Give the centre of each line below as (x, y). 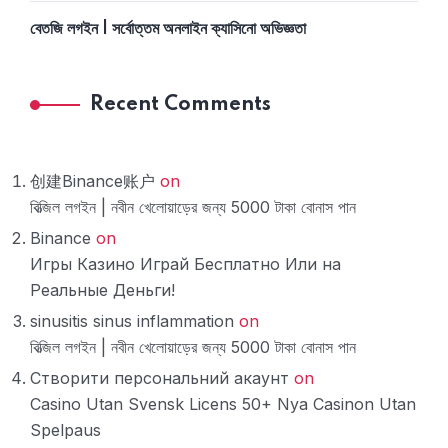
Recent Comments (180, 105)
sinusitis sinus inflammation (132, 321)
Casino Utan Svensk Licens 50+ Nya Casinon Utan (223, 404)
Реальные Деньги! (102, 290)
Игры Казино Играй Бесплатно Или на (185, 264)
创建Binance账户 (92, 181)
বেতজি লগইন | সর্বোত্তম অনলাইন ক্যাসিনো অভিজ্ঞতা (168, 29)
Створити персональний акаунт (159, 378)
